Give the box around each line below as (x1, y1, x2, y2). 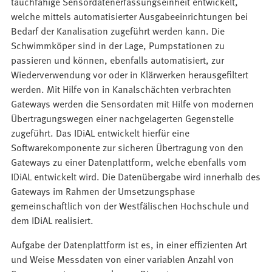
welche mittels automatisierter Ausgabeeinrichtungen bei (11, 8, 248, 22)
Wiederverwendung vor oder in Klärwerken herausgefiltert (11, 67, 249, 81)
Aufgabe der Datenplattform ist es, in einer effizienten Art (11, 237, 248, 251)
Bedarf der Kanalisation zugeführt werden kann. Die (11, 23, 225, 37)
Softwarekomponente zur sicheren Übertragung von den (11, 140, 244, 154)
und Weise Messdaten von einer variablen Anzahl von (11, 251, 234, 265)
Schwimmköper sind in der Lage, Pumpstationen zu (11, 38, 225, 52)
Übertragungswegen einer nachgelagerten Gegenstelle (11, 110, 234, 124)
